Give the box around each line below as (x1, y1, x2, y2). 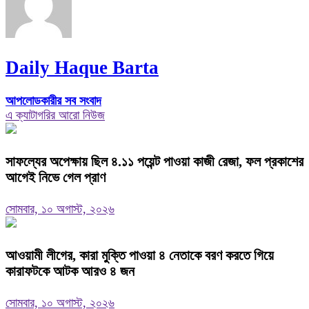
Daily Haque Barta (6, 57, 159, 78)
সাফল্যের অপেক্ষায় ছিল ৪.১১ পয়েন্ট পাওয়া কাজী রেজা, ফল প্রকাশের (6, 154, 303, 170)
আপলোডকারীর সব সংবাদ (6, 94, 101, 108)
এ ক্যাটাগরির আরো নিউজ (6, 108, 105, 123)
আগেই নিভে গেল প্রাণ (6, 170, 106, 186)
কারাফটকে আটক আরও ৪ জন (6, 263, 134, 279)
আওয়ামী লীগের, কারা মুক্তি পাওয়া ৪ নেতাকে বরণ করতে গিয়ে (6, 247, 274, 263)
